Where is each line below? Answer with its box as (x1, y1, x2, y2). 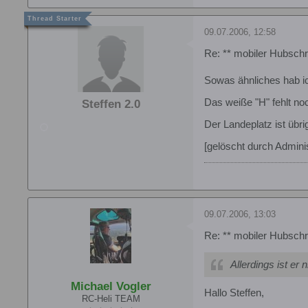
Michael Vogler (70, 279, 151, 293)
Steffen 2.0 (81, 98, 140, 111)
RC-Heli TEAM (81, 293, 140, 304)
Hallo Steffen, (204, 287, 264, 298)
